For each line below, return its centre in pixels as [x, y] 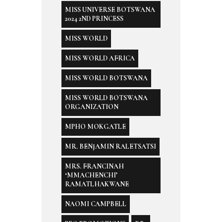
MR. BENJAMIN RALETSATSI [111, 146]
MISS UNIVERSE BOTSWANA [110, 9]
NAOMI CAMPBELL [96, 204]
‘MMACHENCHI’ [91, 175]
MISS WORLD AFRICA [100, 58]
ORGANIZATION [92, 107]
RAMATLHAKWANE [97, 184]
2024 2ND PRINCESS [94, 18]
